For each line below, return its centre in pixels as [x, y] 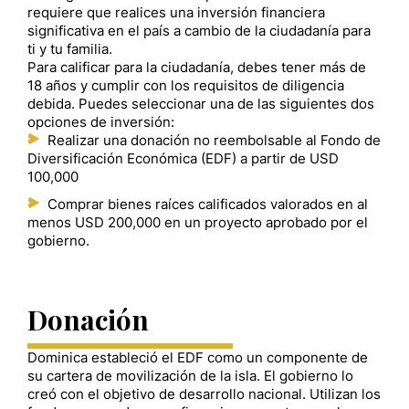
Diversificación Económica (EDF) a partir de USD [183, 158]
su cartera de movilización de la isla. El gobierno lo [190, 377]
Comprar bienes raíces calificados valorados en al [208, 204]
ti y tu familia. [70, 49]
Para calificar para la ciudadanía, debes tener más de [197, 67]
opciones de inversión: [101, 122]
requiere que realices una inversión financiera [176, 12]
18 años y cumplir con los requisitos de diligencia [186, 85]
